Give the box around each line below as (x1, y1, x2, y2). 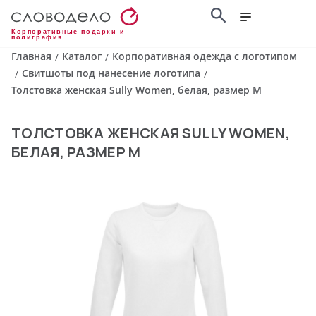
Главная (11, 49, 51, 63)
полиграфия (11, 34, 63, 42)
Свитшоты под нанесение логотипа (22, 66, 200, 80)
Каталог (62, 49, 102, 63)
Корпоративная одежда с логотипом (112, 49, 297, 63)
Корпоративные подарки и (11, 28, 126, 36)
